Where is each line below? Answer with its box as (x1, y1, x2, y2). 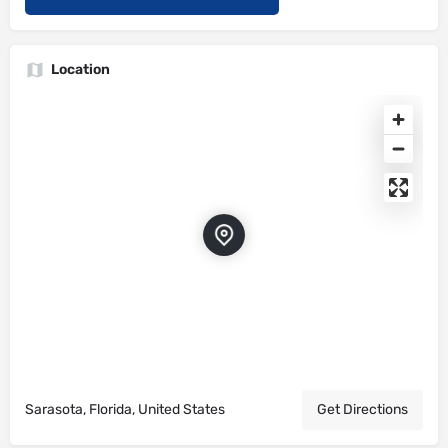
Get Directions (317, 401, 408, 418)
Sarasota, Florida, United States (25, 401, 225, 418)
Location (51, 61, 110, 78)
